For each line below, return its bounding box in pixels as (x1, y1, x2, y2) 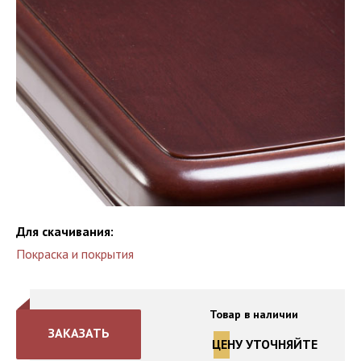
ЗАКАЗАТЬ (48, 325, 110, 341)
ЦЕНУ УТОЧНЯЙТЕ (211, 336, 317, 352)
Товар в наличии (209, 307, 298, 322)
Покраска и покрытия (16, 246, 134, 262)
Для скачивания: (16, 223, 114, 239)
